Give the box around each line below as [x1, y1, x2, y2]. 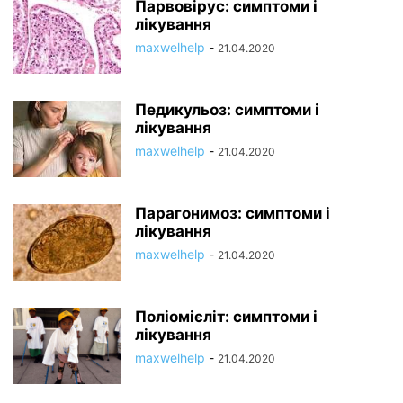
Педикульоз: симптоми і [135, 101, 319, 119]
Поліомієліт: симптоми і [135, 308, 318, 326]
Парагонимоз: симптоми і [135, 204, 330, 222]
